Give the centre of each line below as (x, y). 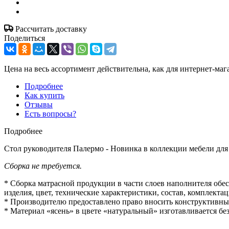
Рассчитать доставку (51, 29)
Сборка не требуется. (43, 166)
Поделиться (25, 38)
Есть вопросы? (50, 113)
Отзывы (39, 104)
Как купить (44, 95)
